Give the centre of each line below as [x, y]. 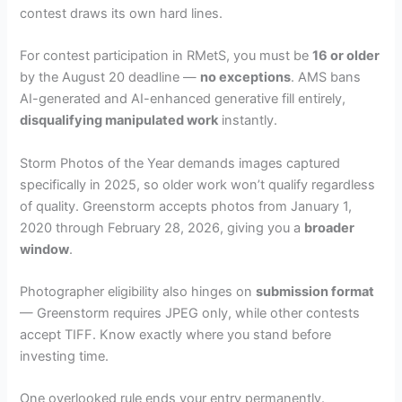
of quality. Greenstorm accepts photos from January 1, [186, 206]
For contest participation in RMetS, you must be [166, 56]
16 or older [346, 56]
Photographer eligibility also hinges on [138, 291]
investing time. [65, 356]
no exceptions [246, 78]
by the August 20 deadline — [110, 78]
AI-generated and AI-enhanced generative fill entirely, [183, 99]
